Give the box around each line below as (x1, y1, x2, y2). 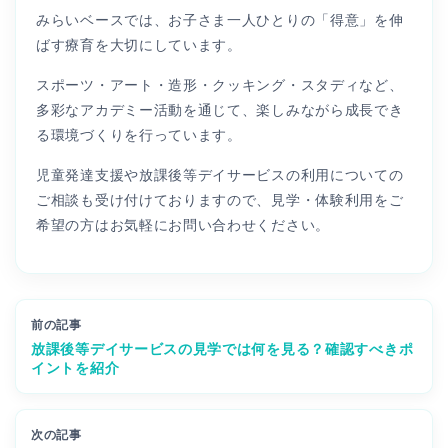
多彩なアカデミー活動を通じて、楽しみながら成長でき (36, 101, 404, 118)
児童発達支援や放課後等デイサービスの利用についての (36, 166, 404, 183)
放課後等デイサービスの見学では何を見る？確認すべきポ (31, 340, 414, 357)
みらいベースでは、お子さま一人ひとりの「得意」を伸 (36, 11, 404, 28)
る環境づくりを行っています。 (36, 126, 242, 143)
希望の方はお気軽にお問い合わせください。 (36, 216, 330, 233)
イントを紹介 (31, 359, 120, 376)
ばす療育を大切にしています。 (36, 36, 242, 53)
